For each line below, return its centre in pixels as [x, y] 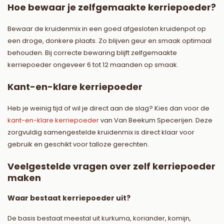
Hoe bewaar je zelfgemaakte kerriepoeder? [112, 7]
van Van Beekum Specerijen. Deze [156, 120]
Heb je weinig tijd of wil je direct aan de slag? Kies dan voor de [108, 108]
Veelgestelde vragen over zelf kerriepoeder [111, 166]
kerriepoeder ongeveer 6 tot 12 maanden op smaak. [93, 65]
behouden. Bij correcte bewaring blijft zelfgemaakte [92, 53]
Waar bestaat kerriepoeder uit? [69, 198]
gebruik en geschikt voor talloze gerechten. [78, 144]
